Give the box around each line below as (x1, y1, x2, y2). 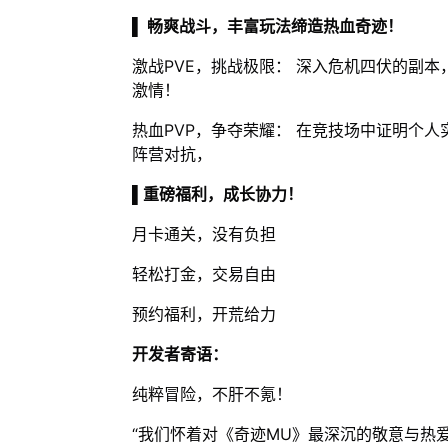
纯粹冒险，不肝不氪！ (131, 384, 292, 404)
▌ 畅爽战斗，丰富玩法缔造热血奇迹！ (131, 16, 403, 36)
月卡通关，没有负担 (131, 224, 276, 244)
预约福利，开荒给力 (131, 304, 276, 324)
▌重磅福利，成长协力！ (131, 184, 303, 204)
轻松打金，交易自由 (131, 264, 276, 284)
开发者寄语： (131, 344, 228, 364)
